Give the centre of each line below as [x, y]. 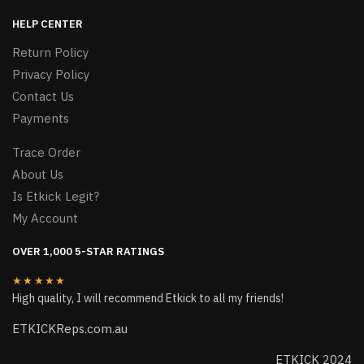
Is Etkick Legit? [56, 196]
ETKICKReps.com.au [70, 328]
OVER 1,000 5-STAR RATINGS [88, 251]
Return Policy [50, 52]
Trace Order [46, 152]
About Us [38, 174]
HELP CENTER [48, 24]
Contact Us [43, 96]
